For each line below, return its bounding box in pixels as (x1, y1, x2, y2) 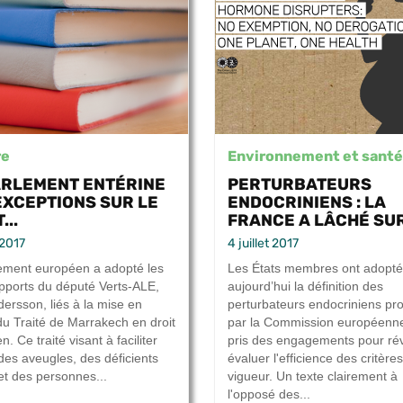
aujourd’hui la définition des (228, 279, 383, 294)
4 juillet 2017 (228, 236, 299, 252)
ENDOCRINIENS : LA (228, 193, 386, 212)
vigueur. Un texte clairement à (228, 369, 398, 384)
